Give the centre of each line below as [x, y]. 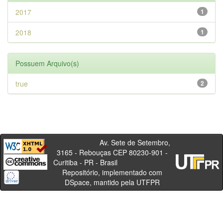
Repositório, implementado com [112, 172]
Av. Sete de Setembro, [112, 142]
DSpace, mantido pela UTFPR [112, 182]
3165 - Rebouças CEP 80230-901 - [112, 152]
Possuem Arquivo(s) [47, 63]
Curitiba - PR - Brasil [112, 162]
